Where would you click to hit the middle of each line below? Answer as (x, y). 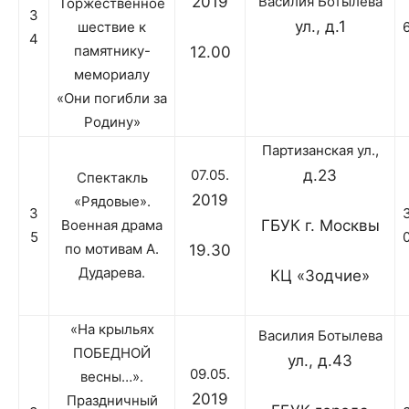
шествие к (112, 27)
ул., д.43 (320, 361)
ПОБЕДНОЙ (112, 353)
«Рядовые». (112, 202)
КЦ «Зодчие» (320, 276)
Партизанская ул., (320, 151)
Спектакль (112, 178)
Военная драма (112, 225)
